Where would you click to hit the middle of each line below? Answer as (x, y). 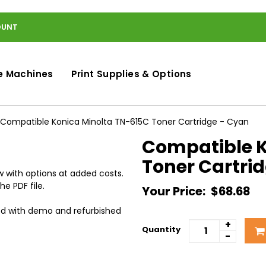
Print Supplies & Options (131, 74)
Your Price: (175, 191)
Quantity (161, 229)
